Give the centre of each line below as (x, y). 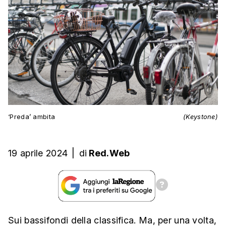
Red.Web (109, 153)
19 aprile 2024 (38, 153)
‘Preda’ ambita (32, 117)
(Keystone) (201, 117)
